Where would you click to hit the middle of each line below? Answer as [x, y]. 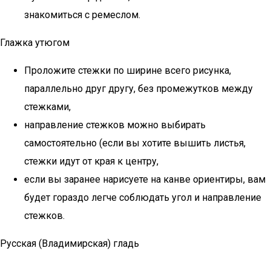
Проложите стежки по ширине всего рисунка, [128, 70]
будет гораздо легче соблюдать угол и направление [143, 198]
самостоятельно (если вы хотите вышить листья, [135, 143]
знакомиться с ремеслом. [82, 15]
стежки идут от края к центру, [91, 161]
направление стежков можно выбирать [115, 125]
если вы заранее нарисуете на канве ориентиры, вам [145, 179]
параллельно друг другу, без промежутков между [139, 89]
